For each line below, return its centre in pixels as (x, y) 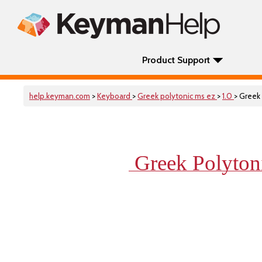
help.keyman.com (60, 96)
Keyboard (115, 96)
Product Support (176, 60)
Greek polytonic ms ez (177, 96)
